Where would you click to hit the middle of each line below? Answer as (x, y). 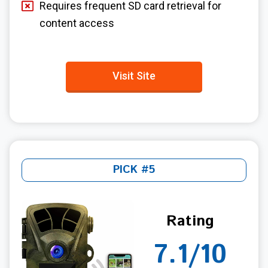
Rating (190, 221)
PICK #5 (134, 170)
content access (77, 23)
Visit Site (134, 75)
